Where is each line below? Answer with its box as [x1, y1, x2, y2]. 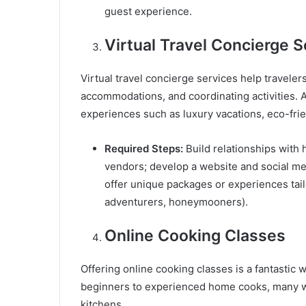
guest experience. [105, 5, 192, 18]
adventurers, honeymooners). [105, 195, 248, 209]
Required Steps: [105, 142, 183, 156]
